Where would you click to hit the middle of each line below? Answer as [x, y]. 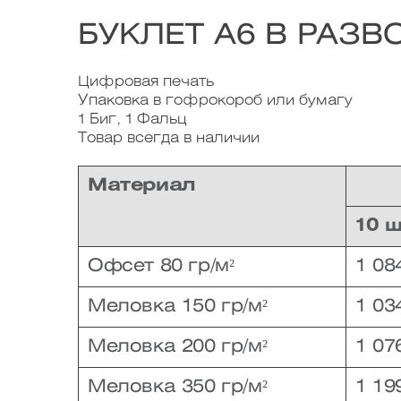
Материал [142, 186]
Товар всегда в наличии [169, 138]
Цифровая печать [146, 82]
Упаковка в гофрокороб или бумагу [215, 101]
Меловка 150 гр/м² [178, 307]
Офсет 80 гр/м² [161, 266]
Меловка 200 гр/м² [178, 347]
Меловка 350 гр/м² [178, 387]
